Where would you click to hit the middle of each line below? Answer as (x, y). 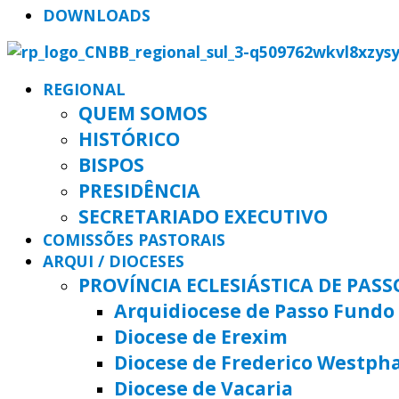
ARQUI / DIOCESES (114, 261)
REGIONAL (84, 89)
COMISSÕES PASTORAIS (134, 239)
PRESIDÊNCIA (139, 190)
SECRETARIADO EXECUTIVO (203, 216)
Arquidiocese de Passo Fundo (254, 310)
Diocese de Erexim (201, 336)
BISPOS (111, 164)
